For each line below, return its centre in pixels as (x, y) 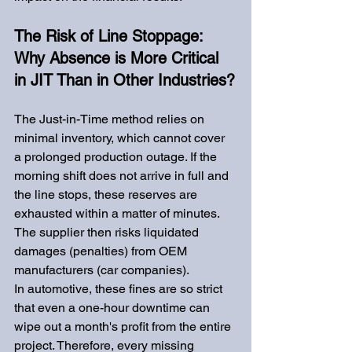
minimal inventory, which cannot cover (121, 138)
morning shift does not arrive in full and (123, 176)
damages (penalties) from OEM (102, 251)
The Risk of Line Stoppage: (111, 36)
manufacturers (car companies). (102, 270)
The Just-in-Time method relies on (111, 119)
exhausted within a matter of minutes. (118, 213)
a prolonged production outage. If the (117, 157)
